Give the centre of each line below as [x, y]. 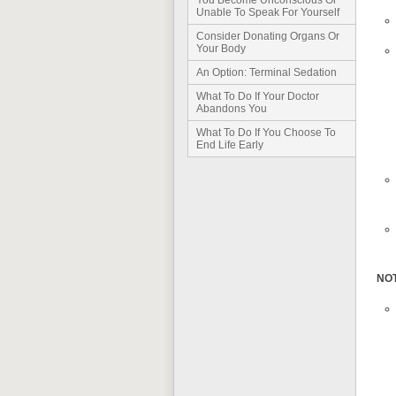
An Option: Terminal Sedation [267, 72]
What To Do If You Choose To [266, 133]
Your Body [221, 49]
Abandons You [232, 109]
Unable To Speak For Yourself [268, 12]
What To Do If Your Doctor [258, 96]
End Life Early [230, 145]
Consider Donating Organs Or [268, 36]
